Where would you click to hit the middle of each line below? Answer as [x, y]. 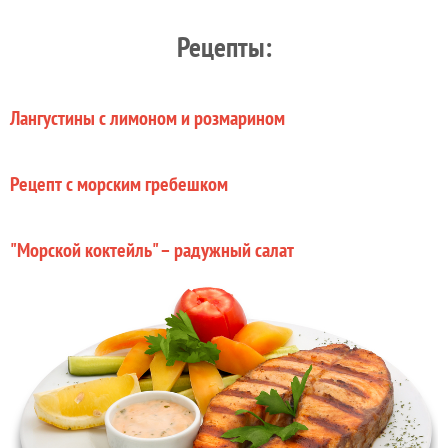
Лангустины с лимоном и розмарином [147, 118]
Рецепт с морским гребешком [119, 184]
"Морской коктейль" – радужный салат [152, 250]
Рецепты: [224, 47]
